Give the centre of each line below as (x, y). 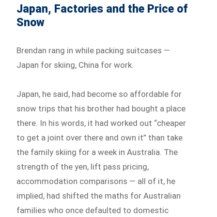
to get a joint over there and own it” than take (100, 138)
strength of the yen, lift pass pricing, (83, 167)
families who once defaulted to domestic (93, 210)
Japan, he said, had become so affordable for (99, 94)
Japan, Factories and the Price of (102, 9)
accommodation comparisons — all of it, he (96, 181)
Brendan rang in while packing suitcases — (93, 51)
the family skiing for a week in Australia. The (97, 152)
